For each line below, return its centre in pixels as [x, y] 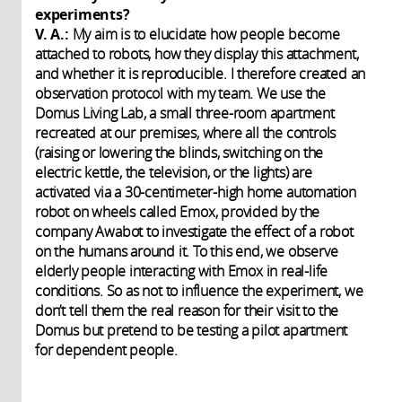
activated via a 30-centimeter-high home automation [196, 192]
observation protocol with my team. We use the [180, 94]
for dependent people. [106, 350]
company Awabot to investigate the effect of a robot [194, 232]
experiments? [83, 15]
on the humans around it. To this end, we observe [187, 252]
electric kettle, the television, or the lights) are [174, 173]
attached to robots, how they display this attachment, [197, 54]
